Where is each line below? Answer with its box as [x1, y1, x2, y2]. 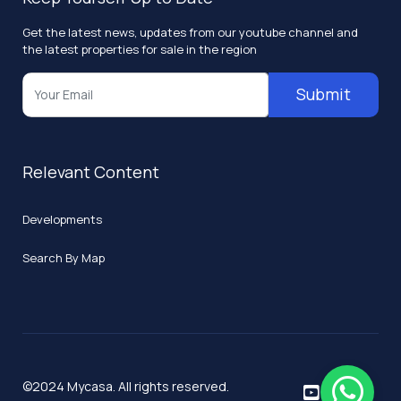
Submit [295, 83, 351, 106]
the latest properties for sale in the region [22, 40, 258, 57]
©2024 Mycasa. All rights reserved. [22, 377, 230, 395]
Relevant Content [22, 160, 160, 183]
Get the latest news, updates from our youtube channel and [22, 23, 359, 40]
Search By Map [22, 249, 106, 266]
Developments [22, 210, 103, 227]
